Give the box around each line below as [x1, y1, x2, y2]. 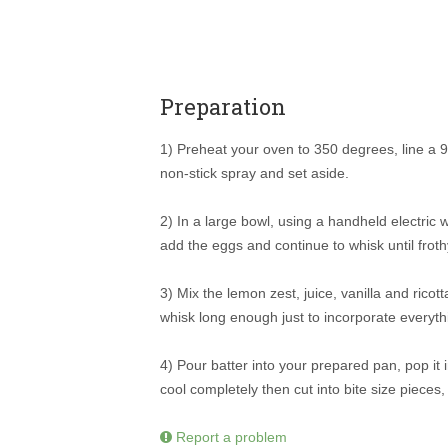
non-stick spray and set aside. [160, 164, 349, 181]
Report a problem [172, 428, 287, 445]
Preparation [160, 91, 286, 121]
